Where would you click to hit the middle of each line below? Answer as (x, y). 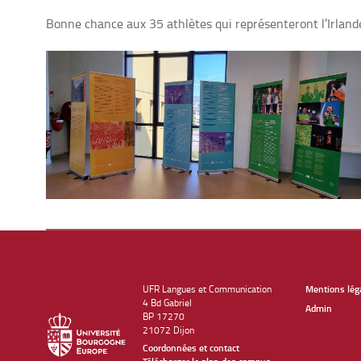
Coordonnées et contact (191, 348)
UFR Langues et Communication (207, 289)
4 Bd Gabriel (167, 303)
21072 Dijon (168, 330)
